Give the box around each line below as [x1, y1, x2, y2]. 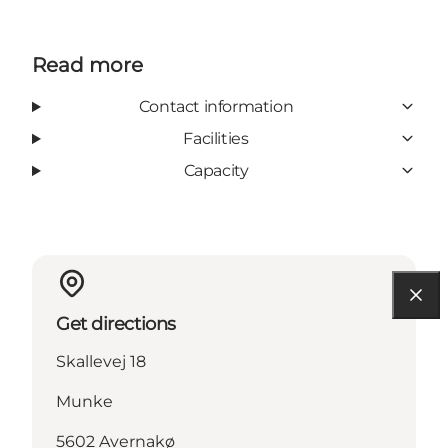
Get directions [56, 312, 176, 335]
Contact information [138, 96, 294, 116]
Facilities [183, 128, 249, 148]
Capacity [183, 160, 249, 180]
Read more [32, 52, 143, 77]
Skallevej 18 [56, 351, 146, 371]
